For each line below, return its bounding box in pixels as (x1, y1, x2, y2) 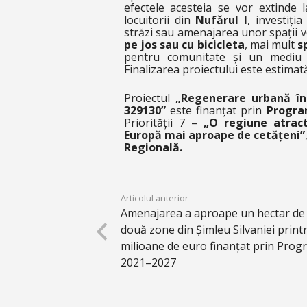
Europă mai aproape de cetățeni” (123, 127, 306, 143)
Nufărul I (195, 12, 248, 27)
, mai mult (244, 37, 298, 52)
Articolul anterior (120, 192, 188, 204)
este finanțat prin (165, 103, 267, 118)
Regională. (123, 140, 182, 155)
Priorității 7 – (123, 115, 204, 130)
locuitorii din (123, 12, 196, 27)
